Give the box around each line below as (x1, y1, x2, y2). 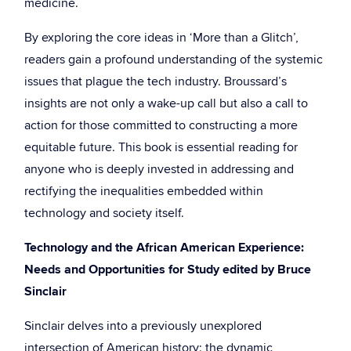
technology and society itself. (24, 204, 184, 223)
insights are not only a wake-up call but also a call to (24, 94, 308, 113)
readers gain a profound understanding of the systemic (24, 50, 323, 69)
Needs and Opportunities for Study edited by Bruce (24, 260, 311, 279)
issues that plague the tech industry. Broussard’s (24, 72, 287, 91)
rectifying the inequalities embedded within (24, 182, 263, 201)
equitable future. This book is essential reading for (24, 138, 298, 157)
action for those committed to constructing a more (24, 116, 298, 135)
